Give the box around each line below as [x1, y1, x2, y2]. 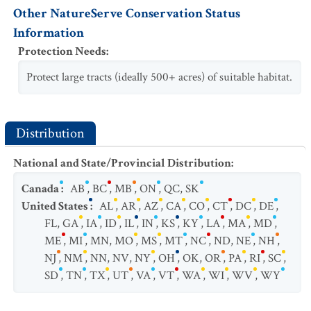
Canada [22, 181, 59, 196]
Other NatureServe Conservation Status [13, 5, 240, 22]
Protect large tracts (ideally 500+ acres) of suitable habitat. [26, 69, 292, 85]
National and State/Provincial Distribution [13, 155, 231, 171]
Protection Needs [18, 44, 106, 59]
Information [13, 24, 84, 42]
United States [22, 199, 88, 214]
